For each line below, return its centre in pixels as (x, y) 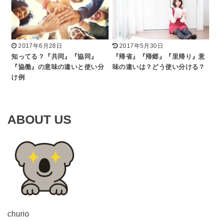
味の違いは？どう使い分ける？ (159, 67)
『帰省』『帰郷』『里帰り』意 (159, 57)
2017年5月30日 (141, 46)
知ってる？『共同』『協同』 (55, 57)
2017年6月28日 (40, 46)
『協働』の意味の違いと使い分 (58, 67)
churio (18, 214)
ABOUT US (39, 119)
